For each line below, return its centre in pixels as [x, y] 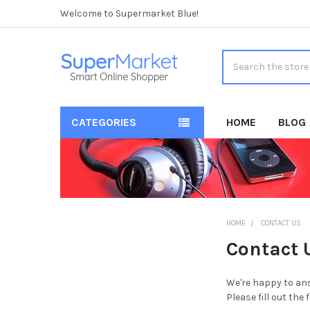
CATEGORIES [103, 122]
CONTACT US [281, 223]
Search [238, 57]
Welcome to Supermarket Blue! [129, 13]
